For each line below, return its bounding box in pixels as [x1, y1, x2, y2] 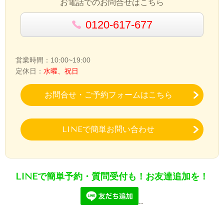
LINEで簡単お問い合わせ [62, 124, 154, 134]
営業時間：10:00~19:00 [15, 56, 90, 64]
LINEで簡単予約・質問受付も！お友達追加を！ [15, 171, 208, 182]
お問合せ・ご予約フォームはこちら [44, 90, 172, 100]
